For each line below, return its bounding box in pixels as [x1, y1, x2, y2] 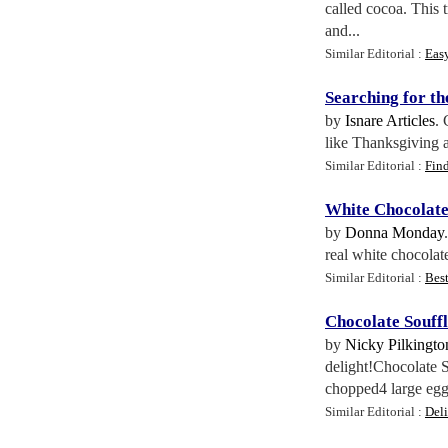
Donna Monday [345, 224, 444, 241]
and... [325, 22, 360, 39]
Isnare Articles [345, 112, 435, 129]
